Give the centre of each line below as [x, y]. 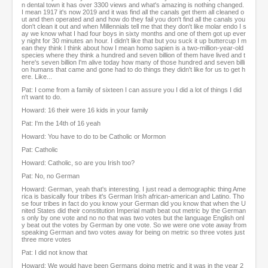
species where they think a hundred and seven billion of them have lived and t [133, 55]
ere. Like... [37, 77]
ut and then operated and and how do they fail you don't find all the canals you [133, 19]
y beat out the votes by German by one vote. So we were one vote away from [134, 225]
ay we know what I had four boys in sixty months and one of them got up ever [134, 34]
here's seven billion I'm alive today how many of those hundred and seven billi [133, 63]
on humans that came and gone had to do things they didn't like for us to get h [133, 70]
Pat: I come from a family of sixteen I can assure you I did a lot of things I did [132, 90]
